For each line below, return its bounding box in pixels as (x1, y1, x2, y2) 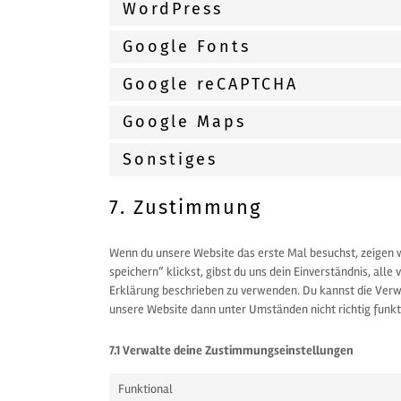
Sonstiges (123, 149, 218, 169)
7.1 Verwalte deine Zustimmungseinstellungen (109, 343, 354, 358)
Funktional (118, 381, 174, 397)
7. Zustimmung (109, 195, 262, 219)
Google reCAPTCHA (123, 74, 299, 94)
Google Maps (123, 112, 247, 132)
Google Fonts (123, 37, 252, 56)
